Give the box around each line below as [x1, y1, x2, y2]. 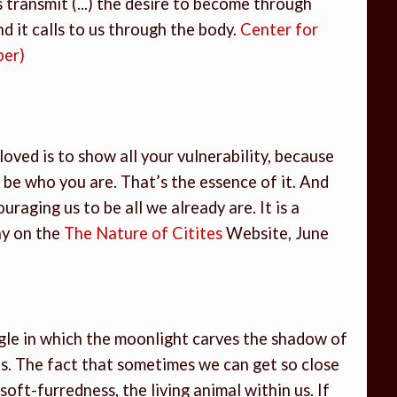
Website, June [222, 223, 329, 244]
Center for [239, 19, 318, 39]
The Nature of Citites [63, 223, 222, 244]
